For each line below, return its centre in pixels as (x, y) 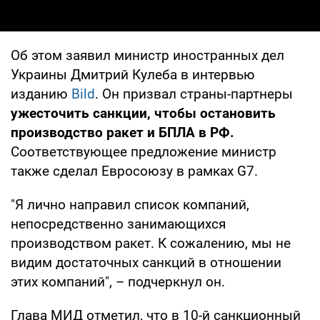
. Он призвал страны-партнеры (194, 94)
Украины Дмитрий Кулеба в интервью (133, 74)
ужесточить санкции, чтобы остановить (143, 113)
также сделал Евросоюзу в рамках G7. (134, 171)
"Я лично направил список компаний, (130, 204)
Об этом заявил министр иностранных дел (147, 55)
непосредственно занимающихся (118, 224)
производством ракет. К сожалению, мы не (151, 243)
